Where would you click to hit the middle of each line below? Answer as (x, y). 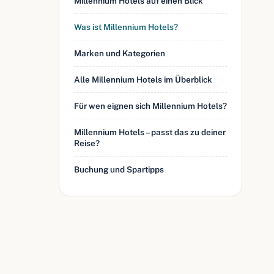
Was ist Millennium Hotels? (126, 27)
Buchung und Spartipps (119, 169)
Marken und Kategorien (120, 53)
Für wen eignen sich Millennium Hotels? (150, 106)
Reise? (87, 143)
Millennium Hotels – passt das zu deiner (150, 132)
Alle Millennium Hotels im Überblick (143, 80)
